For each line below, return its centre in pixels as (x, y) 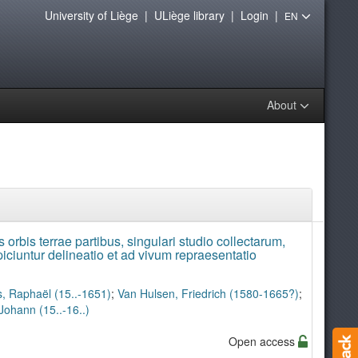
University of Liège (91, 15)
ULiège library (189, 15)
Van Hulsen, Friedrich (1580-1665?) (208, 293)
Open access (263, 341)
